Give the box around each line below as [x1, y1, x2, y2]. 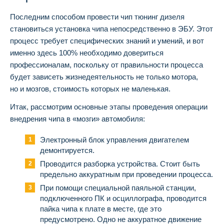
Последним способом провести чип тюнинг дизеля [10, 12, 184, 21]
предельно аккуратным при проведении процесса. [40, 169, 213, 178]
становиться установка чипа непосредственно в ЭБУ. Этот [10, 24, 213, 33]
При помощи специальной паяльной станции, [40, 183, 196, 192]
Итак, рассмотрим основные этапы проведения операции [10, 102, 207, 111]
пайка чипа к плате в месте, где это [40, 204, 161, 213]
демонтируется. [40, 145, 94, 154]
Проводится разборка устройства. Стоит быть [40, 159, 200, 168]
